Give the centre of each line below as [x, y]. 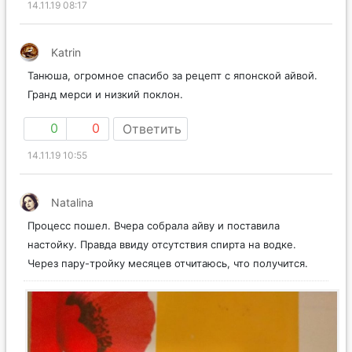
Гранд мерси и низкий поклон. [105, 111]
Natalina [72, 219]
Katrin [66, 69]
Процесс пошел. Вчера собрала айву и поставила [154, 242]
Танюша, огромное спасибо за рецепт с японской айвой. [172, 92]
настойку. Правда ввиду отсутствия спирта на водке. [162, 261]
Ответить [152, 146]
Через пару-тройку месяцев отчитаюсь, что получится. [168, 280]
